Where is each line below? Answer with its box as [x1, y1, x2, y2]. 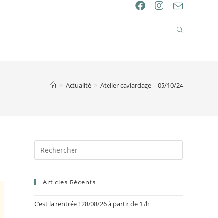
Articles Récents [43, 178, 96, 186]
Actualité [66, 81, 91, 90]
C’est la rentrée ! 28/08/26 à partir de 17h [34, 200, 150, 208]
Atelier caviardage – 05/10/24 [100, 81, 183, 90]
